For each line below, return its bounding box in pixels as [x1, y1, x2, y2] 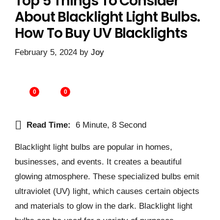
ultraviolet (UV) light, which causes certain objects [15, 186, 199, 196]
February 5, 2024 [15, 48, 77, 57]
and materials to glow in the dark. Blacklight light [15, 201, 192, 211]
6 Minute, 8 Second [76, 120, 146, 130]
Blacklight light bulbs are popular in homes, [15, 142, 172, 152]
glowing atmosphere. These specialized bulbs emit [15, 171, 199, 181]
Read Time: [27, 120, 71, 130]
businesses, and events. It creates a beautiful [15, 157, 182, 166]
